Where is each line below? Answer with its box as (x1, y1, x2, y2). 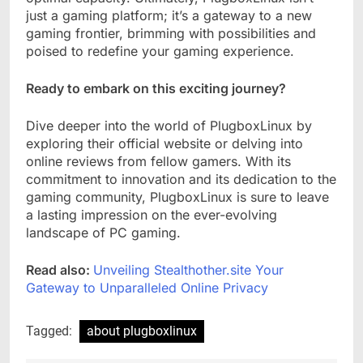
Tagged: (26, 322, 75, 339)
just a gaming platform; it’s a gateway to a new (26, 6, 312, 23)
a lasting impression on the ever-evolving (26, 206, 277, 223)
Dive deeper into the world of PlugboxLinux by (26, 117, 312, 134)
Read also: (26, 261, 93, 278)
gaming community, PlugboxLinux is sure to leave (26, 188, 329, 205)
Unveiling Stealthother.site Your (93, 261, 284, 278)
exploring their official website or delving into (26, 135, 303, 152)
